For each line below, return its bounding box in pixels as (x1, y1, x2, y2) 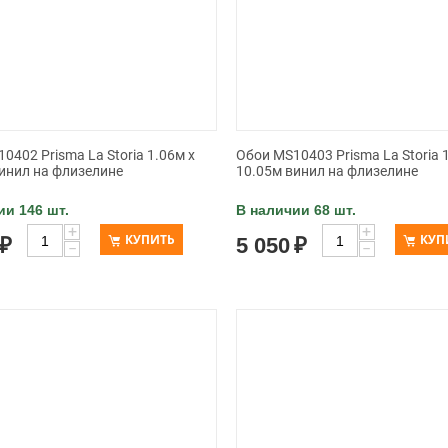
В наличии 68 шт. (235, 202, 356, 218)
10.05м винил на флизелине (235, 163, 418, 179)
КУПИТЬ (125, 231, 176, 248)
